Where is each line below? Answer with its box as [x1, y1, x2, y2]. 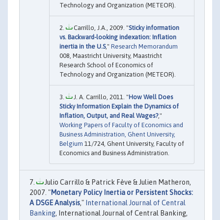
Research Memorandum [111, 43, 178, 51]
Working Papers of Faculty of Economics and [59, 121, 183, 129]
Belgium [59, 140, 83, 148]
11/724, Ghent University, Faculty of [83, 140, 184, 148]
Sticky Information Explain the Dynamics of [59, 103, 179, 110]
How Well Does [129, 93, 173, 101]
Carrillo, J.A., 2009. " [72, 24, 129, 32]
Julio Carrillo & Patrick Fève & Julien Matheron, [43, 178, 191, 187]
